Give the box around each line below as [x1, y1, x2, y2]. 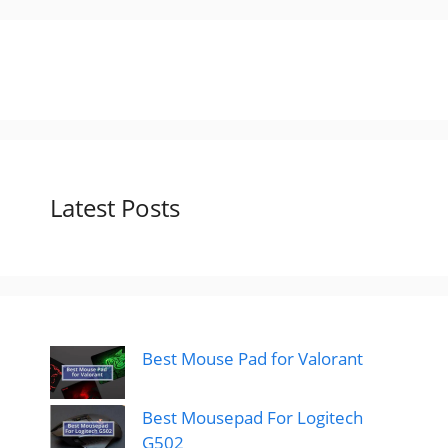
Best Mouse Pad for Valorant [142, 346, 363, 370]
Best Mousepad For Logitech [142, 405, 363, 429]
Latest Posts [50, 190, 180, 224]
